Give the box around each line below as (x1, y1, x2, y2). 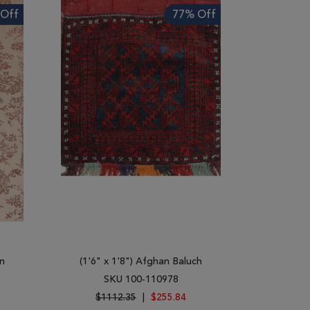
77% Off (172, 10, 216, 21)
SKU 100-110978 (103, 275, 179, 284)
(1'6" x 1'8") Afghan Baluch (80, 257, 202, 266)
